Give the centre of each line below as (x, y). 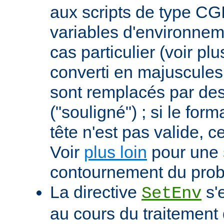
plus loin (115, 152)
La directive (96, 192)
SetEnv (171, 193)
